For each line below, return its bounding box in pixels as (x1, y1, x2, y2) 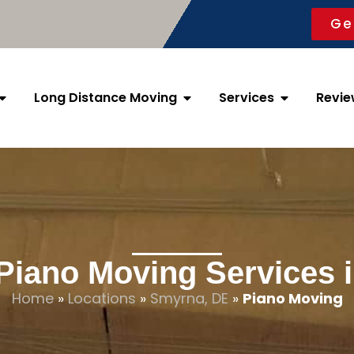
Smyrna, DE (149, 288, 228, 308)
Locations (67, 288, 136, 308)
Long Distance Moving (34, 88, 177, 107)
